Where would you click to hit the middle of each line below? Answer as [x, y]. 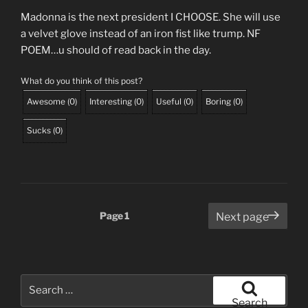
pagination [54, 231]
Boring [218, 101]
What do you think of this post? [81, 80]
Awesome [46, 101]
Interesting [111, 101]
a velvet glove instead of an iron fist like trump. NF [141, 34]
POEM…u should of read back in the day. [116, 51]
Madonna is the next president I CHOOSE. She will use [151, 18]
